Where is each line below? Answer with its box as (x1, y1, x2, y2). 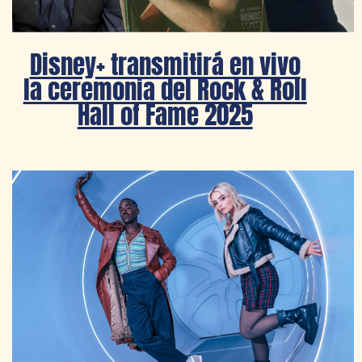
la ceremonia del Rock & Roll (23, 69, 307, 108)
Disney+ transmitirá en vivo (29, 44, 301, 83)
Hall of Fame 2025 (77, 95, 253, 133)
